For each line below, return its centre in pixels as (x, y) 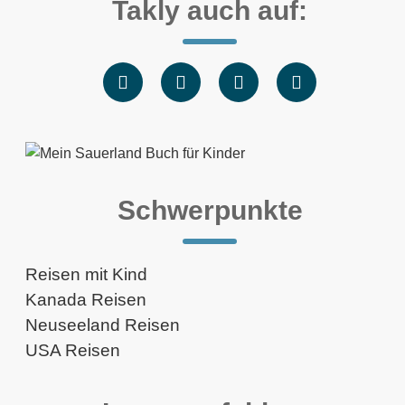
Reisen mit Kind (86, 274)
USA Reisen (73, 350)
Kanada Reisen (86, 300)
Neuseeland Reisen (103, 325)
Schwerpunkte (210, 210)
